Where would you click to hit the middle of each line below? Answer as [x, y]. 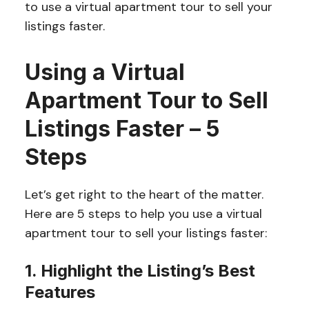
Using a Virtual [104, 72]
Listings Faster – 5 [122, 129]
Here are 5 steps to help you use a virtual [143, 214]
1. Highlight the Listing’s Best [140, 271]
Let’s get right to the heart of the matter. [144, 195]
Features [60, 292]
